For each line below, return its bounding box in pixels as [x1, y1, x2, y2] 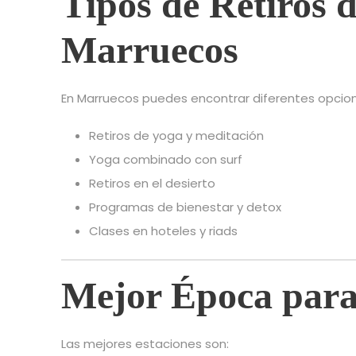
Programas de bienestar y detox [89, 199, 281, 216]
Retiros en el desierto [89, 175, 215, 192]
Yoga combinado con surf [89, 151, 242, 168]
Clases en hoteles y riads [89, 222, 238, 240]
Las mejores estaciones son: [61, 335, 229, 353]
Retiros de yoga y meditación [89, 127, 264, 145]
